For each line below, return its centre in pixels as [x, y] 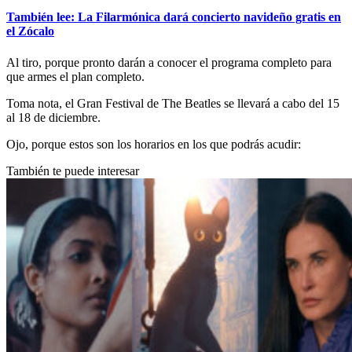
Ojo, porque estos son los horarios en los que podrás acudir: [154, 144]
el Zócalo [30, 31]
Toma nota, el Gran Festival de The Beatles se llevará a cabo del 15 [173, 103]
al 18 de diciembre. [53, 117]
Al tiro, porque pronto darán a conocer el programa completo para [169, 62]
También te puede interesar [73, 170]
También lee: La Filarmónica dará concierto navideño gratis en [174, 17]
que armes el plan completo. [75, 76]
